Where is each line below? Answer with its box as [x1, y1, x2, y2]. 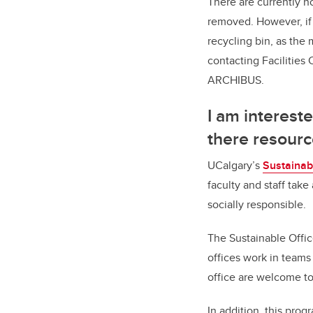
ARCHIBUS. [208, 72, 264, 89]
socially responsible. [208, 196, 306, 213]
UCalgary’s [208, 157, 263, 174]
